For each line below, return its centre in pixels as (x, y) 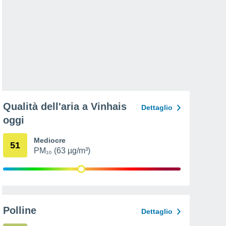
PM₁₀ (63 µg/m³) (62, 151)
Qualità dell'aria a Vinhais (65, 106)
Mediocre (50, 140)
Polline (20, 210)
